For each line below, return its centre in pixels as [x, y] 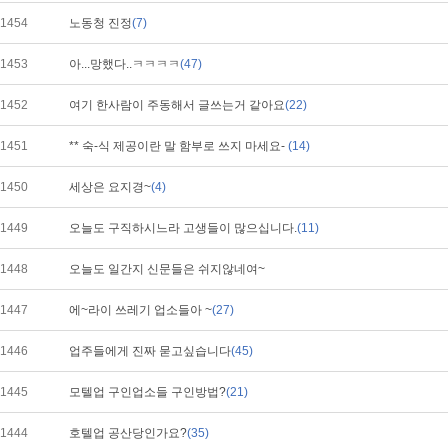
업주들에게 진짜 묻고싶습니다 [150, 351]
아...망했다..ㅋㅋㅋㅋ [124, 64]
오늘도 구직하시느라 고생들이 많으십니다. [183, 228]
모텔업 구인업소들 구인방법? [147, 392]
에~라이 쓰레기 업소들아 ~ [140, 310]
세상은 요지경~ [110, 187]
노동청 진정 [100, 23]
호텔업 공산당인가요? [128, 433]
